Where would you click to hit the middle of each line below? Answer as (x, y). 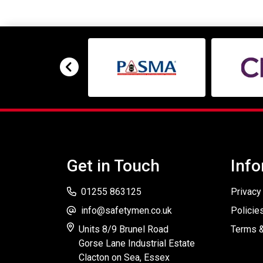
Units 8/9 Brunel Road (124, 229)
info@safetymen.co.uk (127, 210)
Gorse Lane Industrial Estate (137, 243)
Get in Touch (113, 166)
